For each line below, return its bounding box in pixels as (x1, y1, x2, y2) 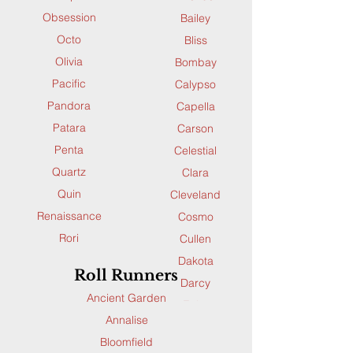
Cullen (180, 231, 211, 246)
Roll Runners (73, 266, 178, 284)
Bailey (180, 10, 210, 25)
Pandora (47, 98, 91, 113)
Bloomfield (100, 334, 153, 349)
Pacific (52, 76, 86, 91)
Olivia (55, 54, 83, 69)
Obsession (42, 9, 96, 24)
